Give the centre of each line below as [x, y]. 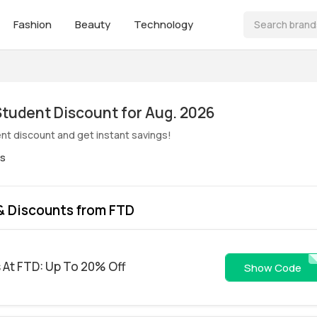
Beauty [94, 24]
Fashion [34, 24]
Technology [163, 24]
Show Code [272, 267]
